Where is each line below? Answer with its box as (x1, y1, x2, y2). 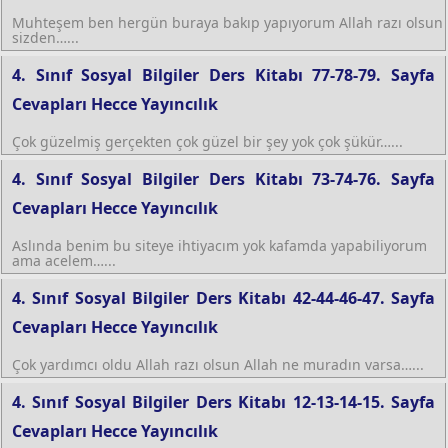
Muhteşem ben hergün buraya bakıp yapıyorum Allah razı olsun (12, 12, 443, 32)
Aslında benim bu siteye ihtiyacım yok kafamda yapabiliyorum (12, 235, 427, 255)
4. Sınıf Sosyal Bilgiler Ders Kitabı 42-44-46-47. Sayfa (12, 286, 435, 309)
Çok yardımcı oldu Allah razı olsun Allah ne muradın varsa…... (12, 354, 424, 374)
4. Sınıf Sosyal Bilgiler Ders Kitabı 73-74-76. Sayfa (12, 167, 435, 190)
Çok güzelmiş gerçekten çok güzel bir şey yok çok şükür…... (12, 131, 403, 151)
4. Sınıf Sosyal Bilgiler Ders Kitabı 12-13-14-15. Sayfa (12, 390, 435, 413)
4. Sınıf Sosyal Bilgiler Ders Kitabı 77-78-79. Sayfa (12, 63, 435, 86)
